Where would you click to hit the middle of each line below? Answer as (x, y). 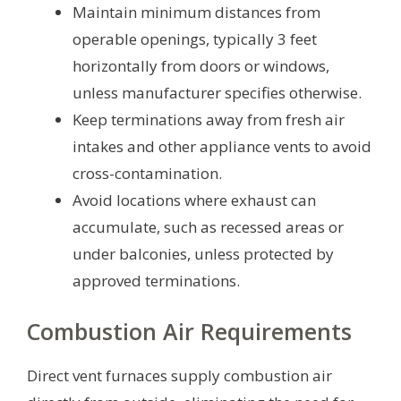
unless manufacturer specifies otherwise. (217, 93)
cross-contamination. (147, 174)
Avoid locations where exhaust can (194, 200)
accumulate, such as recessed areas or (208, 227)
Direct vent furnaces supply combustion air (179, 375)
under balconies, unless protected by (203, 254)
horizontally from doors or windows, (201, 66)
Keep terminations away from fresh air (209, 120)
